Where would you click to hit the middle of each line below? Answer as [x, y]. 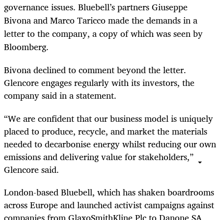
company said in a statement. [60, 96]
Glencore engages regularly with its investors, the [99, 83]
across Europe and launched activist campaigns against [109, 205]
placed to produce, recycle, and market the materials [106, 131]
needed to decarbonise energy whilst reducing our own [110, 144]
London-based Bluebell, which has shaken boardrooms [109, 192]
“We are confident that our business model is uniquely [109, 118]
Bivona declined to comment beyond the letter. [95, 70]
